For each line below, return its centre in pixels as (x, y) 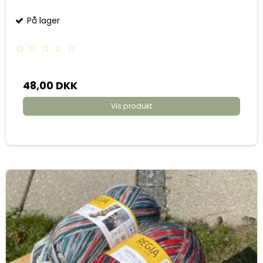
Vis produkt (131, 106)
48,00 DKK (50, 85)
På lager (42, 20)
